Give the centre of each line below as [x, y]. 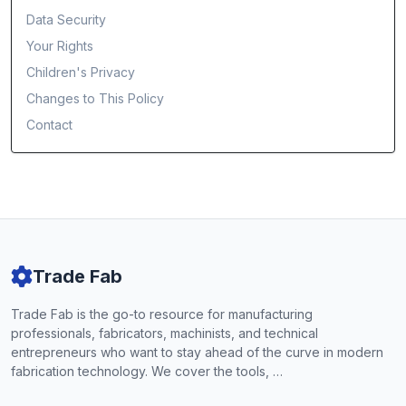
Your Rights [60, 46]
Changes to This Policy [95, 98]
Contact [49, 125]
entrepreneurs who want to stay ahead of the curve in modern [197, 352]
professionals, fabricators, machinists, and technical [164, 333]
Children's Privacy [81, 72]
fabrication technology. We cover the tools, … [147, 371]
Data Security [66, 19]
